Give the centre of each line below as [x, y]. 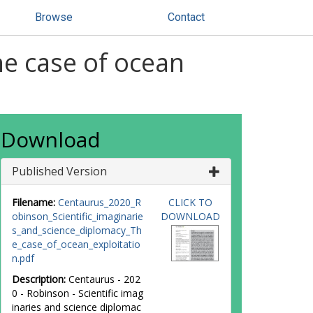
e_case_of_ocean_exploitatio [76, 244]
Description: [39, 279]
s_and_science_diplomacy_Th [77, 230]
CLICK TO [190, 202]
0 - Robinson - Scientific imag [78, 293]
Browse [54, 17]
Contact [186, 17]
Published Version [59, 171]
